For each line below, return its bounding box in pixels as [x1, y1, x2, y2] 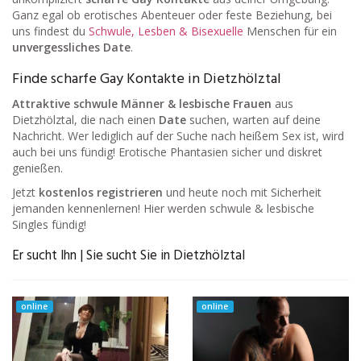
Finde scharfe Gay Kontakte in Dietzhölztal [12, 67, 281, 91]
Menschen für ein [243, 23, 337, 39]
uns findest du [12, 23, 89, 39]
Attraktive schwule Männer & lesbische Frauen [12, 95, 272, 111]
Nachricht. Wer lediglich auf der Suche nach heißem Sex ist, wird [12, 127, 344, 143]
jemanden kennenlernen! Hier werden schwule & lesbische [12, 200, 314, 216]
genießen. [12, 160, 63, 176]
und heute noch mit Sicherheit [163, 184, 322, 200]
